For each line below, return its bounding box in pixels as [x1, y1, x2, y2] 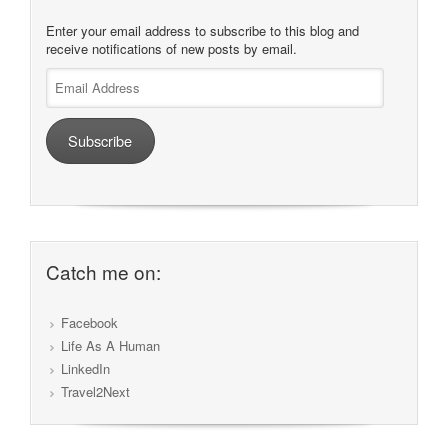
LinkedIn [61, 358, 110, 378]
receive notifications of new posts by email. [46, 39, 297, 59]
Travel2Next [61, 381, 130, 401]
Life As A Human [61, 335, 160, 355]
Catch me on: [46, 257, 161, 285]
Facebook [61, 312, 118, 332]
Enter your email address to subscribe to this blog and [46, 21, 359, 41]
